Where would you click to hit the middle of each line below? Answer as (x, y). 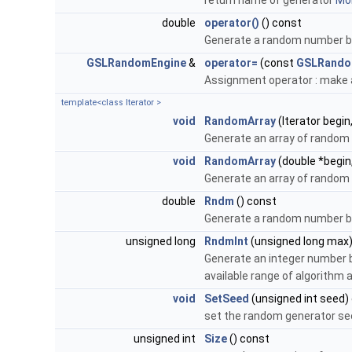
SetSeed (227, 299)
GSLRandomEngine (136, 63)
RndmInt (226, 242)
